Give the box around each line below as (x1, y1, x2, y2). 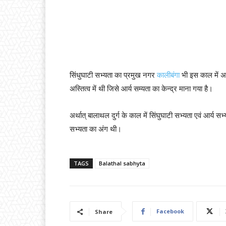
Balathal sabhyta (99, 159, 145, 167)
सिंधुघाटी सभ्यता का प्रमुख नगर (70, 70, 157, 80)
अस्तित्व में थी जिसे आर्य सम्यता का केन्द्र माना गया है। (70, 84, 213, 93)
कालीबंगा (157, 70, 182, 80)
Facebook (156, 207, 184, 215)
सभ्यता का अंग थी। (70, 124, 124, 134)
